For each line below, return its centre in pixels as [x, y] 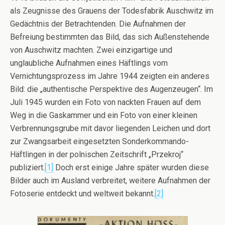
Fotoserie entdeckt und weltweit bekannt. [82, 194]
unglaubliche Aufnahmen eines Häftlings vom [89, 63]
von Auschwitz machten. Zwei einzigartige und [91, 50]
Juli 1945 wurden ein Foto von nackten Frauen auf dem [105, 102]
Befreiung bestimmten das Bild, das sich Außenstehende [110, 37]
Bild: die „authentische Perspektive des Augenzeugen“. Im [111, 89]
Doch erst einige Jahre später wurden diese [131, 167]
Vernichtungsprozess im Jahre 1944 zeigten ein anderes [110, 76]
